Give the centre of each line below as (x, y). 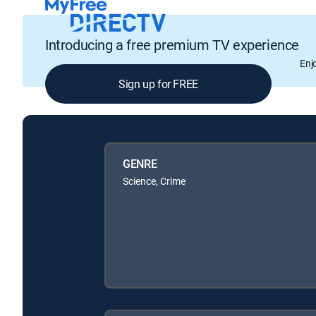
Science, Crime (154, 181)
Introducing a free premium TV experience (172, 45)
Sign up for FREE (158, 84)
